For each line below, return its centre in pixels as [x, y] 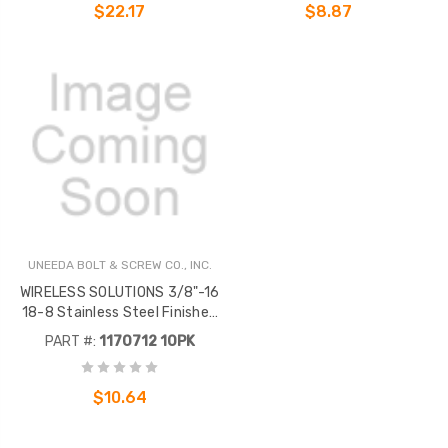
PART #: [70, 342]
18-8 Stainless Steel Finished [119, 312]
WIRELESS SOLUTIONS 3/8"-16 [119, 292]
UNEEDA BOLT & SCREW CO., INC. [119, 264]
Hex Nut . [119, 332]
